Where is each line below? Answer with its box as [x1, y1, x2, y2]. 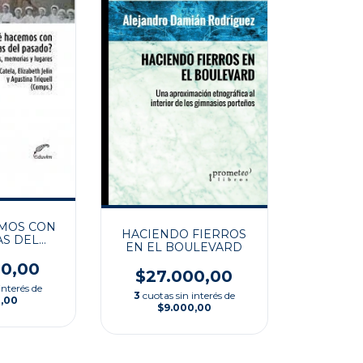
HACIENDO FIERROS [122, 227, 247, 242]
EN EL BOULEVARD [126, 240, 243, 255]
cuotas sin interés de [142, 289, 235, 302]
